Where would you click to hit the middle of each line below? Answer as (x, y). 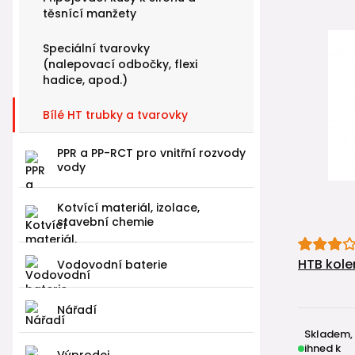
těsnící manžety (90, 13)
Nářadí (77, 309)
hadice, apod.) (85, 80)
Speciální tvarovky (96, 48)
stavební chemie (105, 221)
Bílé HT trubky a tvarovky (115, 115)
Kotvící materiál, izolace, (128, 207)
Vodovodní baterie (112, 264)
